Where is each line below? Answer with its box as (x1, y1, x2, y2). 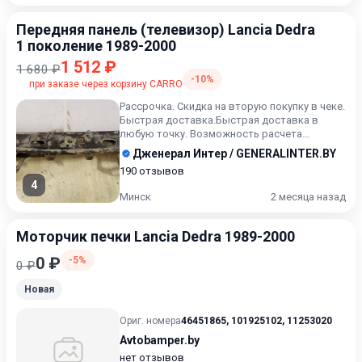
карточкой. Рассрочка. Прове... (120, 141, 274, 154)
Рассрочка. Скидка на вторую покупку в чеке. (120, 100, 345, 112)
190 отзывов (120, 165, 184, 177)
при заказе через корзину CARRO (29, 78, 183, 90)
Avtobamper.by (120, 334, 200, 347)
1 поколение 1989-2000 (16, 37, 176, 54)
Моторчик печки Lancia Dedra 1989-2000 (16, 228, 295, 245)
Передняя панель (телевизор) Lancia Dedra (16, 21, 315, 38)
